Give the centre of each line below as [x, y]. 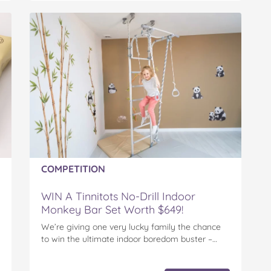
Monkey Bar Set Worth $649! [112, 210]
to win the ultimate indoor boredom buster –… [129, 239]
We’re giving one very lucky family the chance [131, 227]
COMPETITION [73, 169]
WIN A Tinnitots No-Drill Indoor [118, 197]
